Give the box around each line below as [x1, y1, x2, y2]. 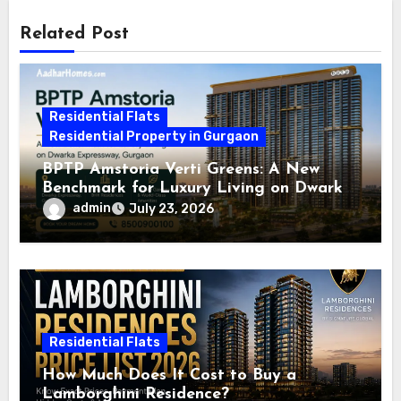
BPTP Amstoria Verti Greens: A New [42, 161, 320, 179]
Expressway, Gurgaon [42, 199, 207, 217]
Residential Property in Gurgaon [49, 129, 260, 145]
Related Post [20, 25, 130, 44]
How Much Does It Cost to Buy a [42, 367, 297, 385]
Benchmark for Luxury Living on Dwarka [42, 180, 354, 198]
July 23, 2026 [129, 201, 215, 218]
